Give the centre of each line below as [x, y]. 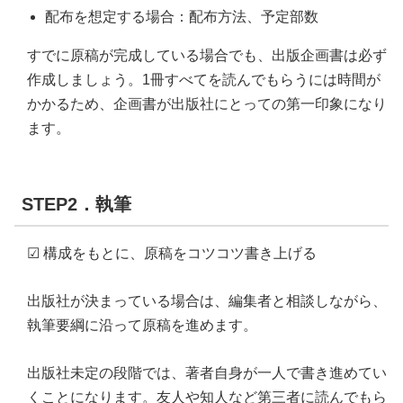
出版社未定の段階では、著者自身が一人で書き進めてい [207, 373]
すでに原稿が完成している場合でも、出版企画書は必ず [207, 56]
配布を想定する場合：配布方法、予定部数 [182, 17]
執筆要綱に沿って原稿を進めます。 [142, 326]
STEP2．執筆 [76, 205]
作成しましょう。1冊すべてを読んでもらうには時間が [204, 80]
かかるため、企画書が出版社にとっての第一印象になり [207, 104]
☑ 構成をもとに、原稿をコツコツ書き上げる [172, 254]
